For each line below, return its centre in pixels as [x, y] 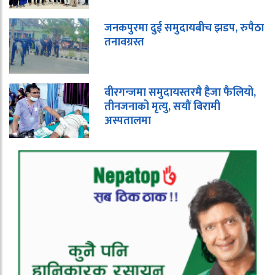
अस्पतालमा [128, 121]
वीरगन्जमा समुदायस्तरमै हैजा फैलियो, [180, 93]
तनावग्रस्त [124, 43]
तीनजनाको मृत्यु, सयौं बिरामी [162, 107]
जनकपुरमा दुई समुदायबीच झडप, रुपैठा [184, 29]
